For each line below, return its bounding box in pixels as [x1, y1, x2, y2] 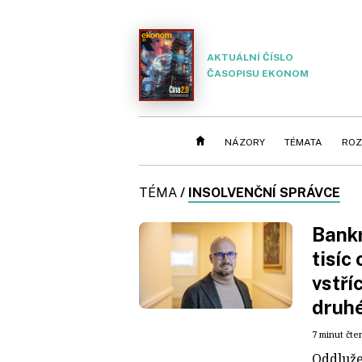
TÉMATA [284, 137, 322, 148]
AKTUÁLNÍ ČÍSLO [207, 51, 293, 63]
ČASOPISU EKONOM [207, 67, 309, 79]
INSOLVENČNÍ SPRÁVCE [188, 185, 340, 200]
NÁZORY [225, 137, 265, 148]
